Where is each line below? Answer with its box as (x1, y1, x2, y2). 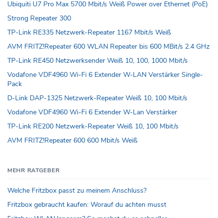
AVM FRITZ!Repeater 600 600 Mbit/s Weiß (7, 135, 138, 145)
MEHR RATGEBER (7, 166, 60, 174)
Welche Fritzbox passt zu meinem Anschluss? (7, 185, 146, 195)
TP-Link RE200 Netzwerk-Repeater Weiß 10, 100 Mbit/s (7, 121, 179, 131)
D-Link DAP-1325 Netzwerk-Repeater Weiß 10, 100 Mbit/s (7, 93, 187, 103)
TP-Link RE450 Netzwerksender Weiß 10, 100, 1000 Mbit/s (7, 55, 188, 65)
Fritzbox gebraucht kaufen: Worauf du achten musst (7, 200, 166, 209)
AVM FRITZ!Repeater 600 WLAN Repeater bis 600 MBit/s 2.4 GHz (7, 41, 210, 51)
